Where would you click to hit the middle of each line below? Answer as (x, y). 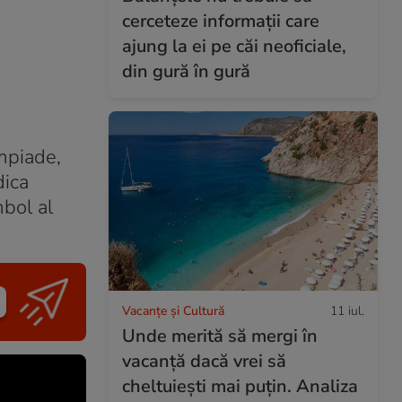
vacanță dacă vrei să (204, 361)
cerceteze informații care (221, 21)
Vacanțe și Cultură (173, 310)
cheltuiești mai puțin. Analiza (240, 386)
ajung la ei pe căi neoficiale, (234, 46)
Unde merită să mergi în (220, 336)
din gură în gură (186, 71)
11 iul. (347, 310)
